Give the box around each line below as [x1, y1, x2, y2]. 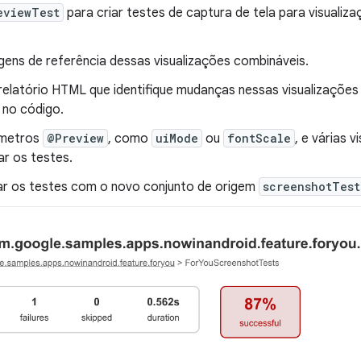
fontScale [227, 131, 291, 146]
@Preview [47, 131, 104, 146]
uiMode [156, 131, 198, 146]
